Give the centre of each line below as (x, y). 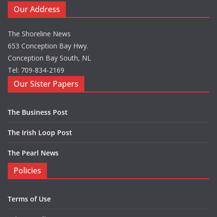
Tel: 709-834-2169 (36, 70)
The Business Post (38, 112)
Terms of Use (29, 199)
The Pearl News (33, 153)
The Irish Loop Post (40, 133)
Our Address (37, 9)
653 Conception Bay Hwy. (48, 46)
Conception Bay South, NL (49, 58)
